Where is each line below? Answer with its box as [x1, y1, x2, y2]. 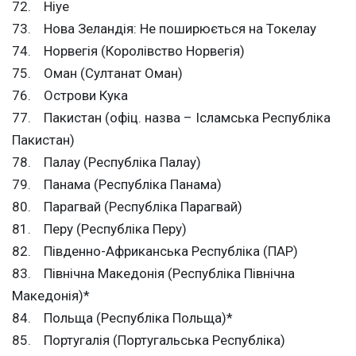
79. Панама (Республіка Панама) [12, 176, 222, 193]
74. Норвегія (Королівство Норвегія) [12, 43, 245, 60]
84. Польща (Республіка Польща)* [12, 310, 233, 327]
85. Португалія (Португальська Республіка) [12, 332, 285, 349]
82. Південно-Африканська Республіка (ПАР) [12, 243, 298, 260]
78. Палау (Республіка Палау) [12, 154, 201, 171]
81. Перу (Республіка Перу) [12, 221, 187, 238]
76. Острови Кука [12, 87, 128, 104]
